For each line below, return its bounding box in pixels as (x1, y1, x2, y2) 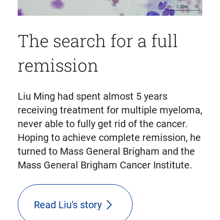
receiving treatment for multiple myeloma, (17, 104, 202, 116)
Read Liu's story (33, 198, 102, 211)
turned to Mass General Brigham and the (17, 145, 195, 157)
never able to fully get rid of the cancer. (17, 118, 188, 130)
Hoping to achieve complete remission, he (17, 132, 201, 143)
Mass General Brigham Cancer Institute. (17, 159, 192, 171)
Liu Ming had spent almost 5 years (17, 90, 167, 102)
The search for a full (17, 29, 178, 52)
